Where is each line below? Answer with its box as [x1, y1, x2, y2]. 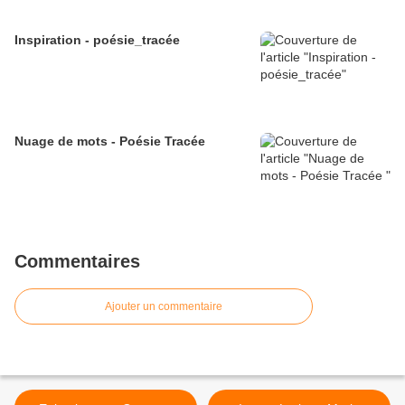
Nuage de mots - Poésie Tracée [14, 134, 205, 149]
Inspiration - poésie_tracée [14, 33, 180, 48]
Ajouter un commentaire [105, 300, 222, 314]
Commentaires [14, 251, 140, 272]
